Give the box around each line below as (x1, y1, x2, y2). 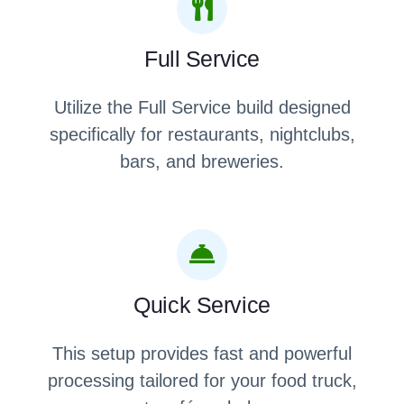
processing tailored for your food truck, (47, 370, 357, 390)
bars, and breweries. (120, 151, 284, 172)
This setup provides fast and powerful (52, 343, 352, 363)
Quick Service (133, 291, 271, 317)
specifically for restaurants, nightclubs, (49, 124, 355, 145)
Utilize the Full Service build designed (53, 97, 351, 118)
